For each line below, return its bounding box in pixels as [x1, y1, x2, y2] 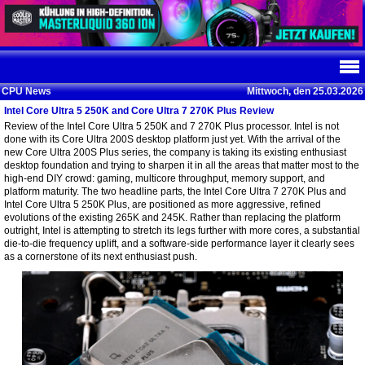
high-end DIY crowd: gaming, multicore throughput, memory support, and [4, 173, 325, 184]
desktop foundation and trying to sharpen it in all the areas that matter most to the [4, 160, 359, 171]
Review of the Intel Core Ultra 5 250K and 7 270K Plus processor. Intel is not [4, 121, 339, 132]
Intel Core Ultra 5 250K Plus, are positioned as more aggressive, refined [4, 199, 321, 210]
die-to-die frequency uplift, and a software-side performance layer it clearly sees [4, 238, 354, 249]
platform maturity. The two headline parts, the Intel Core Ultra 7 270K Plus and [4, 186, 346, 197]
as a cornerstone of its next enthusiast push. [4, 251, 197, 262]
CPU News [2, 86, 51, 97]
